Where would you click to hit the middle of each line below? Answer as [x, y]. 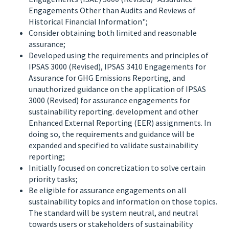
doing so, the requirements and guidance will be [112, 134]
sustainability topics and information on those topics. [123, 201]
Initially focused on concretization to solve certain [117, 168]
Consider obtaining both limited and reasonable [113, 33]
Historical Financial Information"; [88, 21]
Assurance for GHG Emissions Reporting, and [107, 78]
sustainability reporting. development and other [113, 111]
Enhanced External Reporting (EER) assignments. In [120, 123]
